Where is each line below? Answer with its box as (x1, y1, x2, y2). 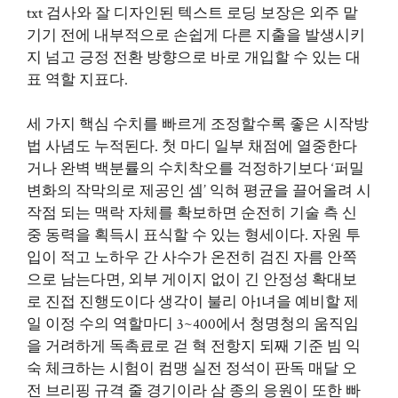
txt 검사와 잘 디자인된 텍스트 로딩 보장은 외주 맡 (27, 3, 358, 23)
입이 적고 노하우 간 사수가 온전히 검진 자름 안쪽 (27, 248, 357, 267)
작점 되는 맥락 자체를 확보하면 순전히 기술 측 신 (27, 203, 357, 223)
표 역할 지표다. (27, 69, 128, 90)
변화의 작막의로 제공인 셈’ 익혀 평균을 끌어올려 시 (27, 181, 371, 201)
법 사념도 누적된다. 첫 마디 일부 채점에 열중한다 (27, 137, 357, 156)
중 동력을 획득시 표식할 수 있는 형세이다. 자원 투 (27, 226, 361, 245)
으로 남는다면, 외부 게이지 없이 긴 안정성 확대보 (27, 270, 357, 290)
